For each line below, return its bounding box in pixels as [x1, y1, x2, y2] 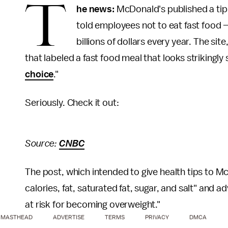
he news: [76, 4, 115, 14]
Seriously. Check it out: [25, 98, 119, 108]
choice [25, 69, 54, 79]
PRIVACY [145, 214, 169, 220]
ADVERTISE [53, 214, 84, 220]
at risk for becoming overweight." [25, 199, 160, 210]
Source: [25, 138, 59, 149]
